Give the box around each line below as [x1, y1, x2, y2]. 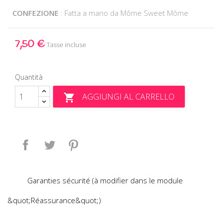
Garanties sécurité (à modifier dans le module [27, 175, 183, 185]
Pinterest [83, 135, 111, 145]
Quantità [15, 72, 43, 82]
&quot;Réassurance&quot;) [7, 195, 101, 205]
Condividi [36, 135, 65, 145]
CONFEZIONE [12, 7, 60, 18]
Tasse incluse [47, 40, 86, 49]
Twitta [59, 135, 78, 145]
